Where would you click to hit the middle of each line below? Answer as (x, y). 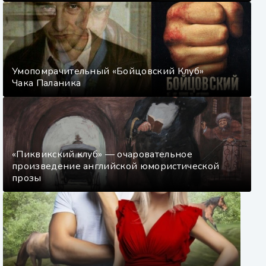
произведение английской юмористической (116, 166)
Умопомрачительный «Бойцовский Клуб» (108, 71)
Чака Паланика (47, 83)
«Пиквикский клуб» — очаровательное (102, 154)
